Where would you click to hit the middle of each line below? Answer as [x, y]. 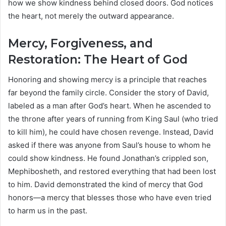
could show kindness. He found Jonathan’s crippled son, [108, 158]
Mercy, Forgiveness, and [80, 43]
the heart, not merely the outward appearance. [91, 16]
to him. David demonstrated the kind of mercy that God [105, 185]
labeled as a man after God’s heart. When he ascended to [109, 106]
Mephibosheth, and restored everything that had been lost [112, 172]
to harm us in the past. [48, 211]
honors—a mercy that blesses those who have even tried [110, 198]
